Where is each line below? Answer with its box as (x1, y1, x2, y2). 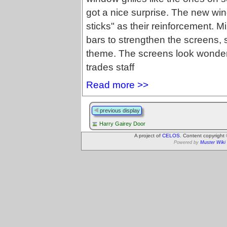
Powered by (174, 139, 200, 145)
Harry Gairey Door (99, 120, 145, 127)
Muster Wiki (200, 139, 225, 145)
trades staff (86, 62, 134, 72)
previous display (98, 107, 140, 113)
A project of (134, 132, 162, 138)
